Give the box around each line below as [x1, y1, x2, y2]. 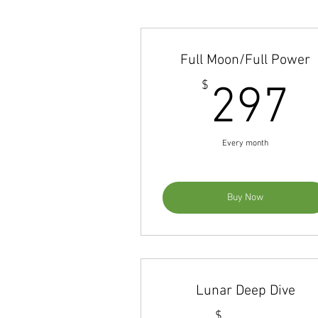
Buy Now [227, 192, 263, 204]
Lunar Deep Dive [195, 283, 295, 300]
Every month [222, 138, 268, 148]
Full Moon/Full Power [180, 52, 310, 69]
